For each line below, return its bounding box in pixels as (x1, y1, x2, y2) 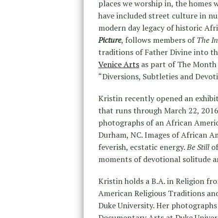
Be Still (187, 141, 211, 152)
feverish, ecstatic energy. (98, 141, 187, 152)
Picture (98, 34, 121, 45)
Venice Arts (98, 58, 139, 70)
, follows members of (121, 34, 197, 45)
